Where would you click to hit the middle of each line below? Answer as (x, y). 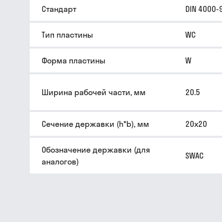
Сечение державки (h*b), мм (95, 124)
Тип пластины (67, 35)
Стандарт (59, 9)
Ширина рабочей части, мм (94, 92)
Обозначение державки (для (96, 150)
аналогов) (60, 162)
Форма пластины (74, 60)
